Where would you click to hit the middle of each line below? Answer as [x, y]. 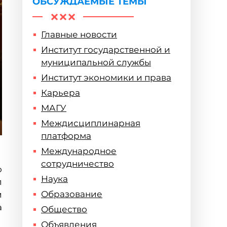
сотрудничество [78, 164]
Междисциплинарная [91, 123]
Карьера [61, 93]
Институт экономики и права [106, 78]
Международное [79, 151]
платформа [66, 136]
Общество [64, 209]
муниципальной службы [96, 62]
